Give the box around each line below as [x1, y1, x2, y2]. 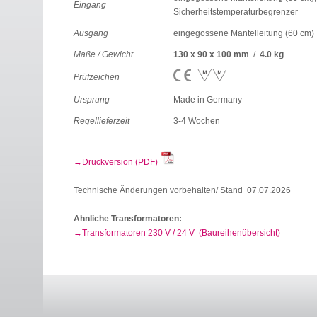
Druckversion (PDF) [82, 157, 160, 167]
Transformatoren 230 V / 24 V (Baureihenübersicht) [82, 228, 280, 238]
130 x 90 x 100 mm [173, 50, 249, 59]
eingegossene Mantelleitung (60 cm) [173, 28, 314, 38]
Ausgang [74, 28, 108, 38]
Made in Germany [173, 95, 242, 105]
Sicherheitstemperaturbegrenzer [173, 7, 298, 17]
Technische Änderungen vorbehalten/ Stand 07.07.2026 [74, 185, 291, 195]
